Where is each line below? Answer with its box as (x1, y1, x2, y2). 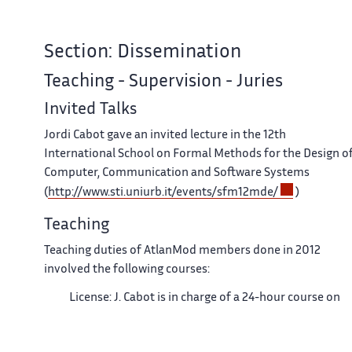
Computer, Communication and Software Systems (44, 168, 310, 179)
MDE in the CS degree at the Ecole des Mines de (69, 311, 318, 322)
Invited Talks (44, 103, 137, 118)
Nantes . (69, 330, 112, 341)
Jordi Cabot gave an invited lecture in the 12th (44, 130, 286, 141)
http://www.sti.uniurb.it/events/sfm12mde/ (48, 188, 278, 199)
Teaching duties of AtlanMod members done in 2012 (44, 246, 321, 257)
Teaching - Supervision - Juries (44, 75, 283, 91)
